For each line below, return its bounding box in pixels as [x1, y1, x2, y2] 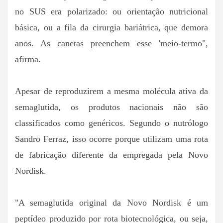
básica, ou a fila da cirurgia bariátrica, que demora [15, 22, 208, 32]
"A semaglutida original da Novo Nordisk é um [15, 197, 208, 208]
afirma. [15, 54, 41, 64]
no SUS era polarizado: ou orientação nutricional [15, 6, 208, 16]
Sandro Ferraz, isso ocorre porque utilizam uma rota [15, 133, 208, 144]
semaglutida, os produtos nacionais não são [15, 102, 208, 112]
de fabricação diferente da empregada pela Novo [15, 149, 208, 160]
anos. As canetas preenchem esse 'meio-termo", [15, 38, 208, 48]
